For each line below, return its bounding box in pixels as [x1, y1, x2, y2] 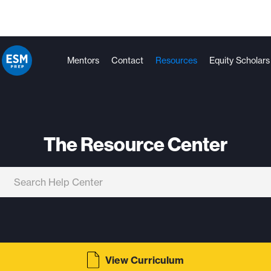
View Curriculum [105, 254, 184, 267]
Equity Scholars [209, 55, 270, 66]
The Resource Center [44, 132, 227, 156]
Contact [111, 55, 143, 66]
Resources [155, 55, 197, 66]
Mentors [67, 55, 99, 66]
